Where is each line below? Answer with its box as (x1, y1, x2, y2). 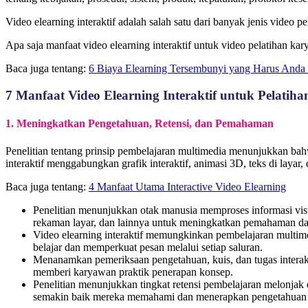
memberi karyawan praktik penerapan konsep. (33, 265, 233, 278)
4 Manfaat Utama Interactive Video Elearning (89, 180, 286, 192)
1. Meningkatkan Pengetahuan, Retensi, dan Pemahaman (5, 118, 274, 130)
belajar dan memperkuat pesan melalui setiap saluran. (33, 241, 263, 253)
